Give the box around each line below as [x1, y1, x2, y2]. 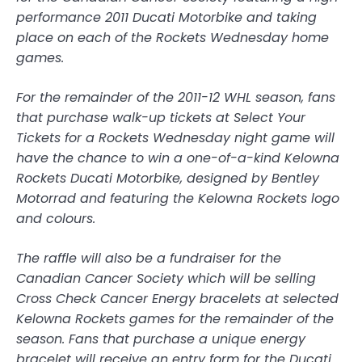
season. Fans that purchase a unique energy [16, 330, 305, 349]
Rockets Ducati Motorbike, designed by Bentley [16, 169, 319, 188]
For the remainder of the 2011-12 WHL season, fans [16, 88, 335, 107]
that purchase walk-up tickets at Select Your [16, 108, 305, 128]
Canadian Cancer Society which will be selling [16, 269, 316, 288]
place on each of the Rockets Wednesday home [16, 28, 329, 48]
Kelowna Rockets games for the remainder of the [16, 309, 334, 329]
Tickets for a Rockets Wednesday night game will [16, 128, 335, 148]
